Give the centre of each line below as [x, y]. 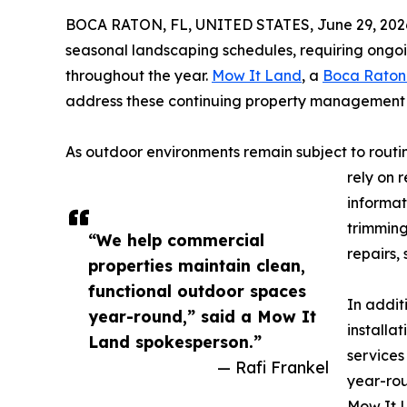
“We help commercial [176, 239]
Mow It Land [257, 75]
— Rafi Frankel [273, 367]
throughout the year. [139, 75]
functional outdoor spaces [197, 290]
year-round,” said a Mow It [202, 316]
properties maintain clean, [197, 265]
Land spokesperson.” [175, 341]
